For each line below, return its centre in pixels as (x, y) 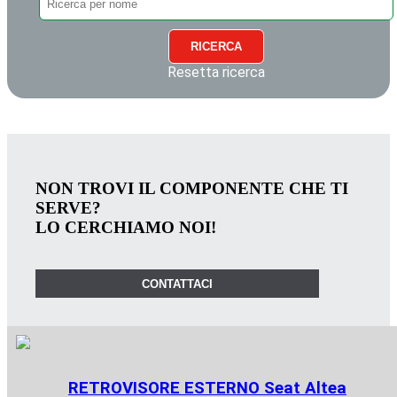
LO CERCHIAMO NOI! (126, 227)
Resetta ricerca (216, 73)
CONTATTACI (177, 284)
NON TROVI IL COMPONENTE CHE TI (192, 188)
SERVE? (68, 207)
